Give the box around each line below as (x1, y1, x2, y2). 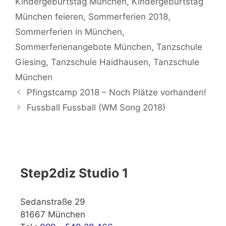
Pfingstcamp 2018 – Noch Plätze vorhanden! (27, 87, 207, 98)
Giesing (15, 57, 46, 68)
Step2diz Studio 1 (20, 165, 128, 181)
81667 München (20, 209, 85, 220)
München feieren (15, 12, 83, 22)
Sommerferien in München (15, 27, 122, 37)
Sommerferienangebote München (15, 42, 151, 52)
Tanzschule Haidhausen (51, 57, 148, 68)
